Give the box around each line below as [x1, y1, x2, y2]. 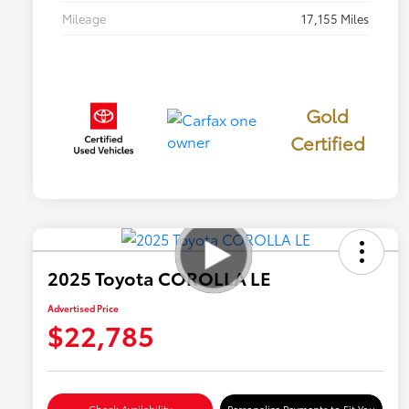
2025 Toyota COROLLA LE [47, 265, 271, 291]
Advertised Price [47, 301, 119, 316]
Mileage [62, 9, 106, 26]
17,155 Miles [301, 9, 369, 26]
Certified [289, 129, 365, 155]
